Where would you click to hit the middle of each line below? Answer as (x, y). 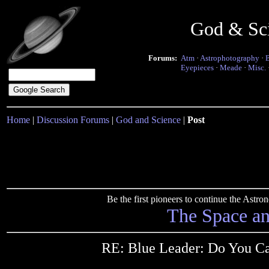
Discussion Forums (73, 120)
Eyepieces (197, 68)
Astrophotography (230, 58)
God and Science (148, 120)
